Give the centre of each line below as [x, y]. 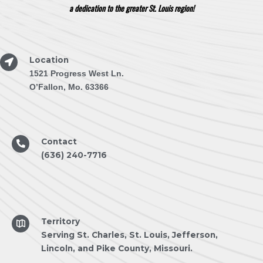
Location [49, 60]
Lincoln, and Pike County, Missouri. [117, 249]
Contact [59, 142]
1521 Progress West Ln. [77, 74]
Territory [60, 222]
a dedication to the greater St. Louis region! [131, 9]
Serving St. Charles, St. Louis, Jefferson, [129, 235]
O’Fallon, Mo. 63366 [69, 87]
